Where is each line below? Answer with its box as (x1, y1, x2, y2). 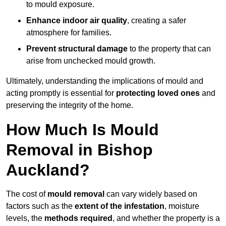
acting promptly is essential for (6, 89, 116, 98)
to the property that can (128, 44, 211, 53)
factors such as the (6, 202, 75, 211)
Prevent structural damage (26, 44, 128, 53)
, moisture (164, 202, 199, 211)
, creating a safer (127, 16, 186, 25)
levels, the (6, 214, 44, 223)
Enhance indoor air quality (26, 16, 127, 25)
